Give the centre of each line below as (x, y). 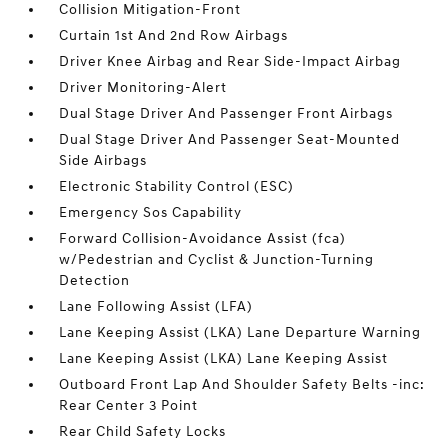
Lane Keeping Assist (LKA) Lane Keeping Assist (224, 358)
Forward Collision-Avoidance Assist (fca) (203, 238)
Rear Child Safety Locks (143, 431)
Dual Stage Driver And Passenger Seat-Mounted (230, 139)
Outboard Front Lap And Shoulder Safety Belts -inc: (242, 384)
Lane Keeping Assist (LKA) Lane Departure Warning (240, 332)
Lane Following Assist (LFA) (156, 306)
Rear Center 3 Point (129, 405)
